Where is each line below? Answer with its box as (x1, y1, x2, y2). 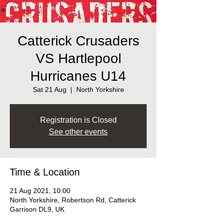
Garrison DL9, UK (10, 205, 65, 213)
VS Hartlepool (35, 51, 121, 66)
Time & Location (10, 167, 80, 177)
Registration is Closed (40, 116, 117, 124)
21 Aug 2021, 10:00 (10, 187, 70, 195)
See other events (49, 128, 108, 136)
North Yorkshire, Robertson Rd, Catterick (10, 196, 136, 204)
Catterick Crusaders (17, 33, 139, 48)
